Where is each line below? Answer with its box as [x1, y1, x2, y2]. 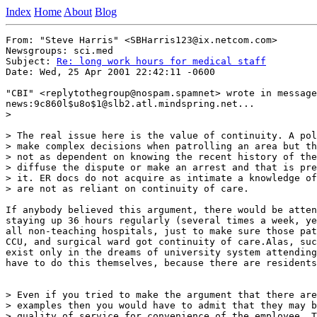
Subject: [6, 56, 57, 67]
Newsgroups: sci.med [6, 45, 113, 56]
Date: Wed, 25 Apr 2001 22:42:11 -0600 [6, 67, 215, 77]
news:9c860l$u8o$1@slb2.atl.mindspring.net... [6, 98, 255, 109]
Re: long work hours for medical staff [57, 56, 266, 67]
